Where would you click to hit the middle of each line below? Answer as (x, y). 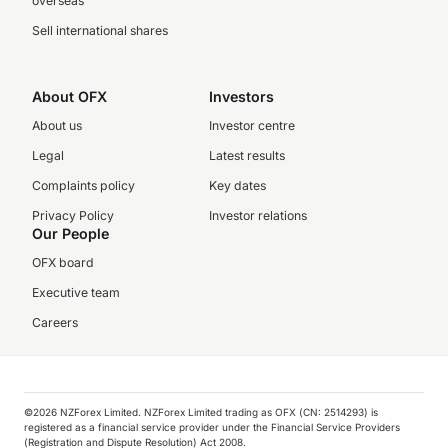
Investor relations (257, 215)
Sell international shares (100, 30)
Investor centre (251, 125)
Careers (55, 322)
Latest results (246, 155)
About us (57, 125)
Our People (70, 233)
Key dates (237, 185)
